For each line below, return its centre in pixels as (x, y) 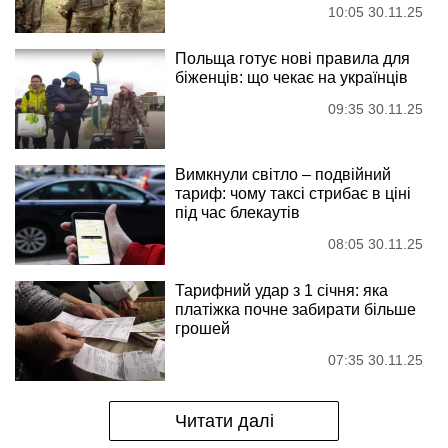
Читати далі (224, 421)
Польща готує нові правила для (292, 59)
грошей (202, 329)
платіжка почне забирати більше (295, 310)
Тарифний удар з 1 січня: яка (281, 291)
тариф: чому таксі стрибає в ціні (293, 194)
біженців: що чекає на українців (291, 78)
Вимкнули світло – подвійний (283, 175)
